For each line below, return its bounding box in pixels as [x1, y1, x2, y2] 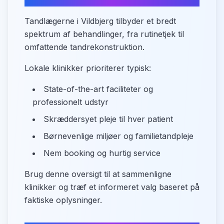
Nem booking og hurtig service [43, 148, 160, 158]
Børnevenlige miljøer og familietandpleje [43, 131, 193, 141]
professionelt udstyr [32, 97, 108, 107]
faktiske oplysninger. [24, 195, 102, 205]
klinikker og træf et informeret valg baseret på [24, 182, 199, 192]
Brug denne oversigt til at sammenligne [24, 169, 171, 179]
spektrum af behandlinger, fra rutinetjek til [24, 29, 184, 39]
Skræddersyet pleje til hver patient [43, 114, 173, 124]
